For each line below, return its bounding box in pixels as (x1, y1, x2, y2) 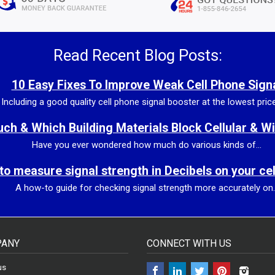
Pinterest (230, 260, 261, 270)
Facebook (164, 260, 200, 270)
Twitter (208, 260, 232, 270)
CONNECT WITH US (147, 237, 231, 249)
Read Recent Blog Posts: (53, 45, 222, 64)
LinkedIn (186, 260, 216, 270)
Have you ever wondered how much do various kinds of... (32, 139, 261, 150)
